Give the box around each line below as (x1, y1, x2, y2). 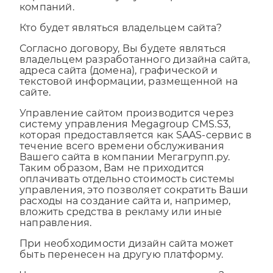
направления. (19, 227, 92, 239)
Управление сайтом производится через (19, 118, 235, 130)
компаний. (19, 12, 74, 24)
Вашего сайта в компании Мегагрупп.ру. (19, 161, 230, 174)
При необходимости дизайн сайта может (19, 248, 234, 260)
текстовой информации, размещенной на (19, 86, 238, 98)
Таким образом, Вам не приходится (19, 172, 205, 185)
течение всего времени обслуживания (19, 151, 224, 163)
